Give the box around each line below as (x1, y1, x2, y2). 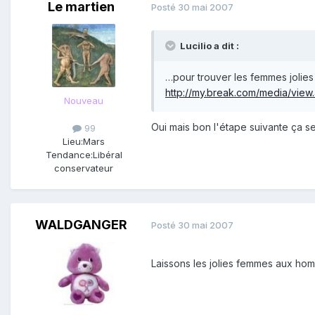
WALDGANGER (34, 217, 127, 232)
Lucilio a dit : (180, 39, 239, 51)
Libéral (92, 148, 122, 160)
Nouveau (64, 94, 103, 106)
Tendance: (45, 148, 93, 160)
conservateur (54, 162, 113, 174)
